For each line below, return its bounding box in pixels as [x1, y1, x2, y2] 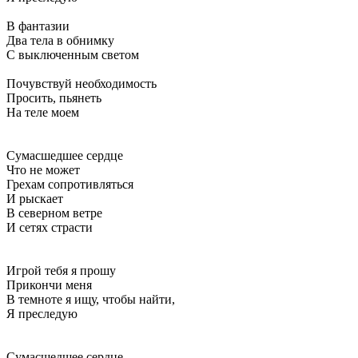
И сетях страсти [6, 220, 93, 234]
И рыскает [6, 191, 63, 205]
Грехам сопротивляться [6, 177, 133, 191]
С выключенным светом [6, 47, 139, 62]
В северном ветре [6, 205, 102, 220]
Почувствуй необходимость [6, 76, 157, 90]
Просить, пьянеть [6, 90, 101, 105]
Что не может [6, 162, 80, 177]
